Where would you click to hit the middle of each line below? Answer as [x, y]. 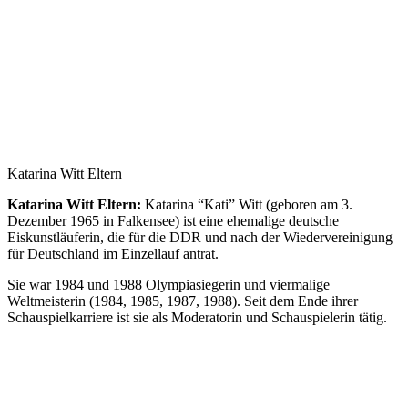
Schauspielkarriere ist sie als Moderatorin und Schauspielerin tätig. [197, 317]
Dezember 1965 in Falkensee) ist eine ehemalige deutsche [173, 220]
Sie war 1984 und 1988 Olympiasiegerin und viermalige [168, 284]
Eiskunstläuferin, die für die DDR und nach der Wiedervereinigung [200, 237]
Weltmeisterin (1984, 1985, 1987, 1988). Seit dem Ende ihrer [183, 301]
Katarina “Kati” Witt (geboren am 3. [247, 204]
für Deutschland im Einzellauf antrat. [113, 253]
